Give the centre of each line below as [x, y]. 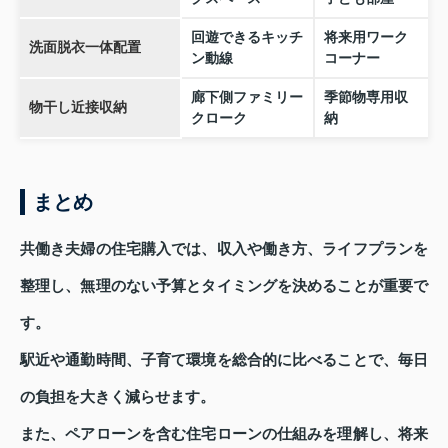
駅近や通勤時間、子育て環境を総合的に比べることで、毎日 [224, 359]
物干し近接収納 [77, 107]
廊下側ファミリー [246, 97]
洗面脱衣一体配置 [84, 47]
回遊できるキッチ [246, 37]
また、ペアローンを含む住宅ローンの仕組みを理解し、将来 [224, 433]
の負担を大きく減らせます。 [117, 396]
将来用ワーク [365, 37]
